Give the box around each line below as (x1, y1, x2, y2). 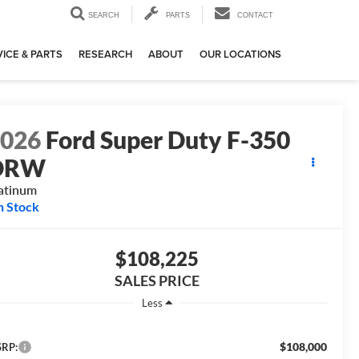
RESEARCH (79, 46, 132, 63)
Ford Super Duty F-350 (46, 125, 291, 155)
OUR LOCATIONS (200, 46, 281, 63)
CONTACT (237, 11, 273, 20)
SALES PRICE (114, 272, 200, 290)
